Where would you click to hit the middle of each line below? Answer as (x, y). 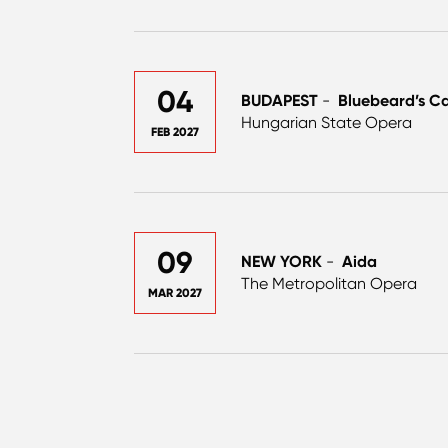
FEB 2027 (175, 131)
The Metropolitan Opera (328, 283)
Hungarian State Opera (326, 122)
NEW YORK (281, 261)
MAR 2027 (175, 292)
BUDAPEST (279, 100)
